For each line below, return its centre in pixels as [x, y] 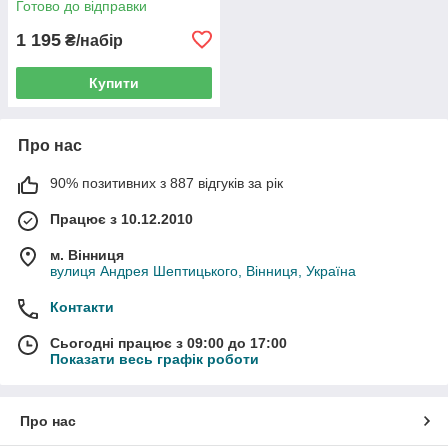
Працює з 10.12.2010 [121, 218]
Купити [114, 82]
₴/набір [92, 40]
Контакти [82, 306]
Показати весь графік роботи [154, 358]
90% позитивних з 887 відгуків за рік [166, 182]
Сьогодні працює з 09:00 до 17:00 [168, 342]
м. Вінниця [87, 254]
